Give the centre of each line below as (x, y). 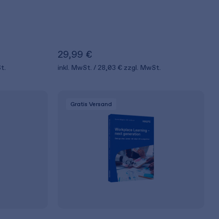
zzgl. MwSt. (142, 68)
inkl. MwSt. (76, 68)
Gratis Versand (91, 104)
